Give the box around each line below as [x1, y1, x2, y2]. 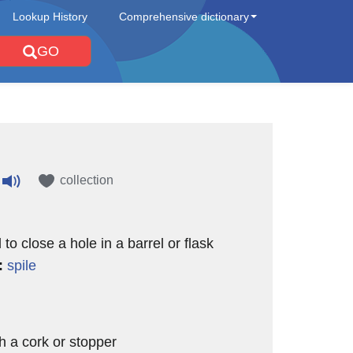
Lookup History [13, 10, 87, 23]
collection [59, 173, 113, 187]
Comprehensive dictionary [119, 10, 249, 23]
